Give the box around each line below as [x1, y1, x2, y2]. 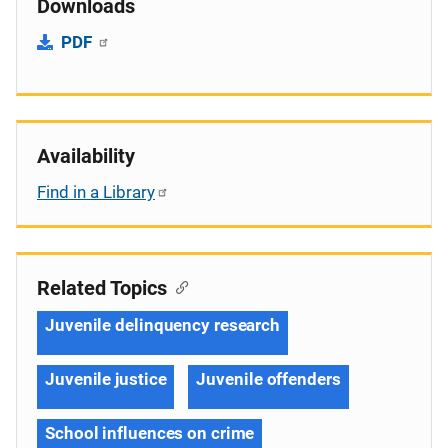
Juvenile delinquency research [45, 314, 281, 335]
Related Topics [37, 275, 167, 300]
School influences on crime [45, 422, 255, 443]
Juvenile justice [45, 368, 167, 389]
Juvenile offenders [196, 368, 341, 389]
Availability [37, 143, 135, 168]
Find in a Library [37, 181, 155, 202]
